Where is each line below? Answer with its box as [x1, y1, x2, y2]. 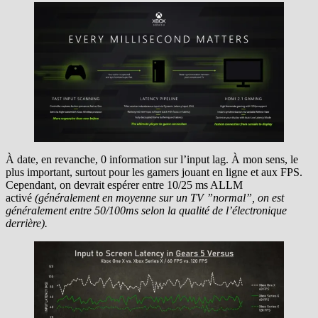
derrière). [6, 217, 48, 230]
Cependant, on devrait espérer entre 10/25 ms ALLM [6, 179, 243, 192]
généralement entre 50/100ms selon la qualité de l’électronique [6, 204, 287, 217]
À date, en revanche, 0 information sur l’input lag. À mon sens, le [6, 153, 298, 166]
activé [6, 192, 32, 204]
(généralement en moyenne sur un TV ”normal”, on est [32, 192, 284, 204]
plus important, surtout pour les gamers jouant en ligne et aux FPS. [6, 166, 302, 179]
